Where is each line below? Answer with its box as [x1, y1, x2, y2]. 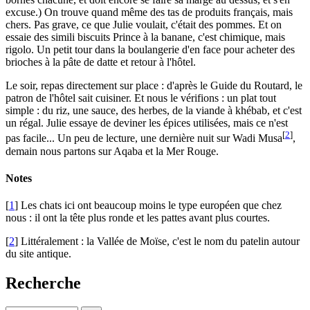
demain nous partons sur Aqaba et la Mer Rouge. [6, 145, 219, 157]
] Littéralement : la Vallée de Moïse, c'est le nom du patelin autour [15, 235, 300, 248]
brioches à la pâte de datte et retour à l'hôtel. [6, 56, 196, 69]
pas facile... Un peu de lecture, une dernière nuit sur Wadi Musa [6, 132, 282, 145]
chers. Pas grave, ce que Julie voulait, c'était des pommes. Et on [6, 19, 282, 31]
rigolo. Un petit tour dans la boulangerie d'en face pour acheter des [6, 44, 295, 56]
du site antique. [6, 248, 71, 260]
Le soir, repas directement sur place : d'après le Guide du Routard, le [6, 80, 302, 92]
